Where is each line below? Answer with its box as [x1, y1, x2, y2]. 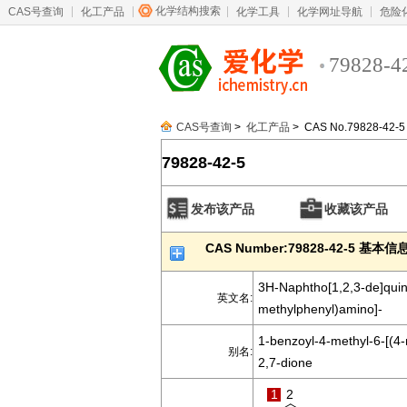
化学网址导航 [297, 5, 362, 18]
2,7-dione [258, 355, 313, 370]
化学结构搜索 [155, 5, 221, 17]
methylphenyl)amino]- [258, 302, 382, 316]
